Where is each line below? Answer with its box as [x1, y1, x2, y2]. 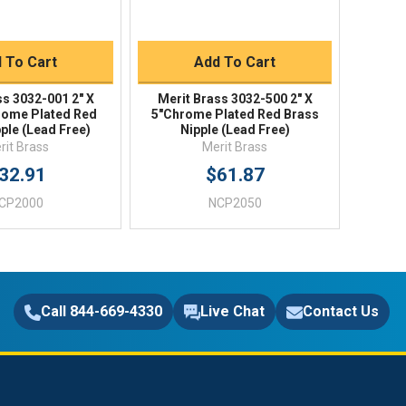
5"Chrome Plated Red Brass [150, 107, 319, 122]
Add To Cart [194, 53, 276, 72]
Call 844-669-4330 [41, 302, 162, 320]
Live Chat [200, 302, 265, 320]
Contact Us [303, 302, 379, 320]
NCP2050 [208, 196, 262, 211]
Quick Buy [208, 13, 261, 26]
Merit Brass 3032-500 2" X [157, 92, 313, 107]
